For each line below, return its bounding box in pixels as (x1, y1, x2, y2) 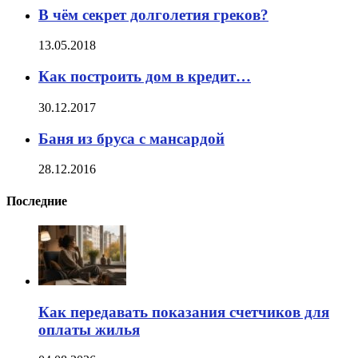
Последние (6, 193, 67, 208)
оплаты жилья (38, 320, 140, 338)
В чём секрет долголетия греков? (38, 6, 268, 23)
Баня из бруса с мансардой (38, 129, 225, 147)
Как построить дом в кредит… (38, 68, 251, 86)
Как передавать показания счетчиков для (38, 303, 329, 320)
